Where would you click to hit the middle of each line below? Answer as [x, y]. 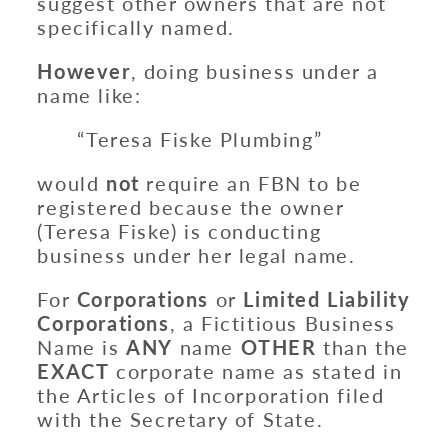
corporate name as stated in [256, 371]
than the [362, 347]
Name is [82, 347]
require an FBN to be [250, 183]
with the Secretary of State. [180, 419]
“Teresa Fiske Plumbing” [200, 139]
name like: [89, 95]
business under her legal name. [196, 255]
